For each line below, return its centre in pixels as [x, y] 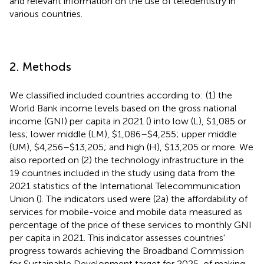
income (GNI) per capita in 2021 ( [79, 121]
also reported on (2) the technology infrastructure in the [127, 160]
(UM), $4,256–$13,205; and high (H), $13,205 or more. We [131, 147]
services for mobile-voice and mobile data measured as [126, 212]
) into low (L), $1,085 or [197, 121]
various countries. [46, 14]
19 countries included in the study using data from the [122, 173]
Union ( [24, 199]
